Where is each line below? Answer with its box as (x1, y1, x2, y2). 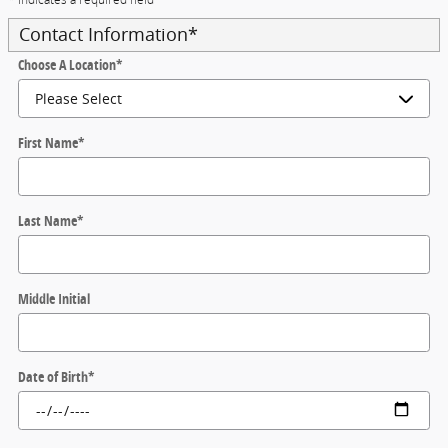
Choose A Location (18, 54, 116, 74)
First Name (18, 132, 78, 152)
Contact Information (19, 22, 188, 46)
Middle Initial (18, 288, 90, 308)
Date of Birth (18, 366, 88, 386)
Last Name (18, 210, 77, 230)
